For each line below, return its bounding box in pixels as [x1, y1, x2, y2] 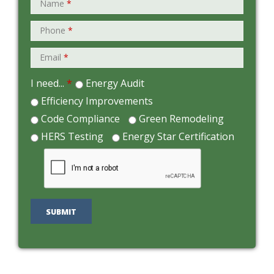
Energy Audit [86, 76, 144, 91]
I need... [31, 76, 67, 91]
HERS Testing [41, 130, 103, 144]
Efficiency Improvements [41, 94, 153, 108]
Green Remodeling [139, 112, 224, 126]
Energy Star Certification [122, 130, 234, 144]
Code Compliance [41, 112, 120, 126]
